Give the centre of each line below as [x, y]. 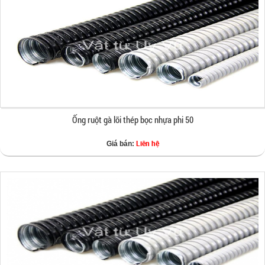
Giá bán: [121, 144]
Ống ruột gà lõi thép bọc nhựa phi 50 [132, 119]
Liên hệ [147, 143]
